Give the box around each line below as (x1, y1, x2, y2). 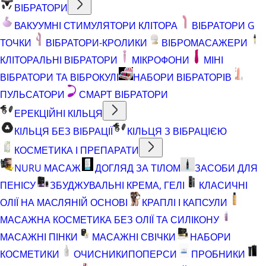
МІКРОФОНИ (132, 53, 189, 66)
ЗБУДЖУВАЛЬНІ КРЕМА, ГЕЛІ (50, 178, 185, 192)
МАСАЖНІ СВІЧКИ (92, 230, 176, 243)
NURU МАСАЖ (14, 161, 81, 175)
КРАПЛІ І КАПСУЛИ (142, 195, 227, 209)
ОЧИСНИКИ (74, 247, 128, 261)
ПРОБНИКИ (191, 247, 245, 261)
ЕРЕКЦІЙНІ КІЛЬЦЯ (14, 106, 103, 120)
